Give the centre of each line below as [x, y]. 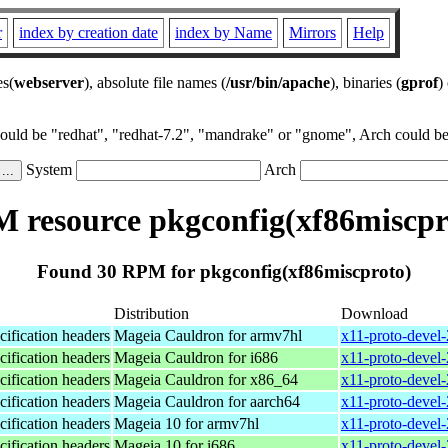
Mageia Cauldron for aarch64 [207, 401]
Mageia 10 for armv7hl [186, 423]
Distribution [151, 313]
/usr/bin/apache [278, 82]
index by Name [223, 32]
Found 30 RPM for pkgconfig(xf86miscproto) [224, 271]
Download [374, 313]
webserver [49, 82]
